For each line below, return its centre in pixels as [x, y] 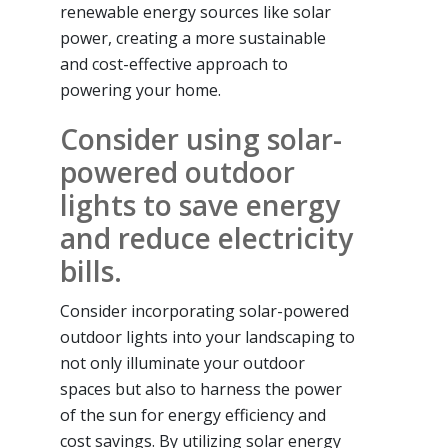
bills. [91, 271]
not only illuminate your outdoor [182, 363]
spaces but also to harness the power [201, 389]
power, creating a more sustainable [193, 38]
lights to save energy [200, 205]
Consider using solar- [201, 139]
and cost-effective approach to [174, 64]
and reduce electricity [206, 238]
